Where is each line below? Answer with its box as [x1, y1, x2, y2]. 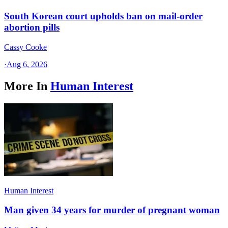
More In [4, 79, 47, 93]
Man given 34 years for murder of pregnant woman [4, 205, 220, 216]
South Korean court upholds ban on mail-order [4, 11, 203, 22]
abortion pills [4, 22, 60, 33]
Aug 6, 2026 [7, 60, 47, 69]
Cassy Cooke [4, 42, 47, 51]
